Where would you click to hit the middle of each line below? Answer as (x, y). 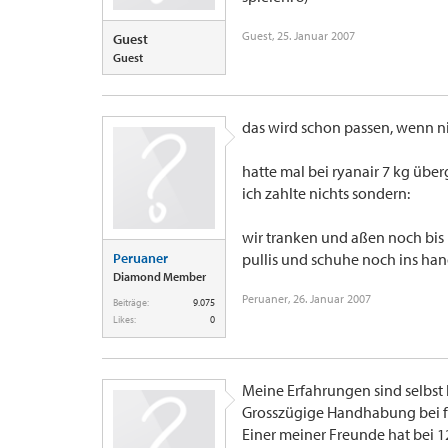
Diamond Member (159, 276)
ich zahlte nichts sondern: (326, 193)
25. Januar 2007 (316, 35)
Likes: (124, 319)
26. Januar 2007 (332, 298)
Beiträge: (131, 302)
